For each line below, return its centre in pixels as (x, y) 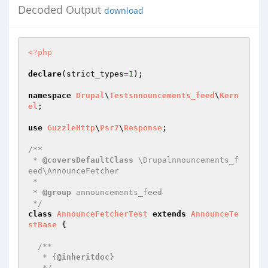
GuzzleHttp (71, 128)
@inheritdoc (83, 257)
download (124, 11)
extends (169, 214)
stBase (42, 225)
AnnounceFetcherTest (102, 214)
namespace (50, 95)
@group (57, 192)
